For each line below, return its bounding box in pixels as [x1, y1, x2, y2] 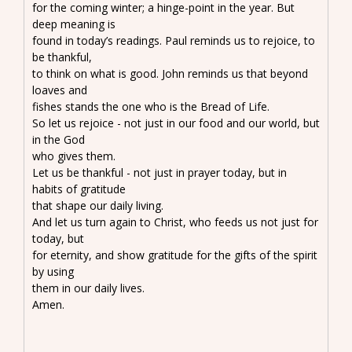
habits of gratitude [32, 181, 126, 196]
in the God [32, 131, 85, 147]
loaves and [32, 82, 87, 97]
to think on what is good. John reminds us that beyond [32, 65, 308, 81]
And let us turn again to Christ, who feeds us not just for [32, 214, 318, 229]
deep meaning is [32, 16, 115, 31]
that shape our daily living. [32, 197, 163, 213]
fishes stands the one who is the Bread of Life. [32, 98, 269, 114]
